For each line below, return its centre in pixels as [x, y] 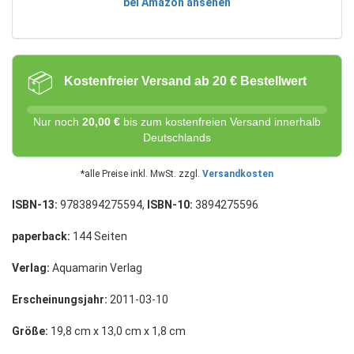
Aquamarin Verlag [96, 268]
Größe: [30, 331]
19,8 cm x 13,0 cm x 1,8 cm [117, 331]
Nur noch [58, 122]
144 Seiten [99, 236]
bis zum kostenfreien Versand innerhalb [220, 122]
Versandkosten [238, 174]
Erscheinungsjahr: [60, 299]
